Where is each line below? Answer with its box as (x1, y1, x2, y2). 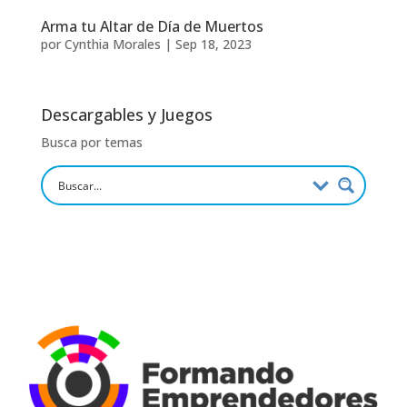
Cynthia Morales (64, 35, 161, 53)
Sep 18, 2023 (174, 35, 252, 53)
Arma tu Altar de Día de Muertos (40, 15, 263, 36)
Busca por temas (40, 133, 143, 151)
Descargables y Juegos (40, 103, 213, 125)
